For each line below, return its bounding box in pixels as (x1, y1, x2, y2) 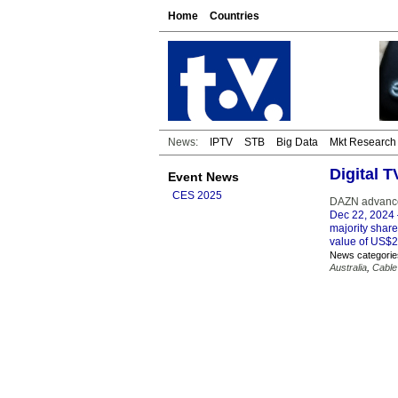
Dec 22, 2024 (330, 209, 394, 221)
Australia (330, 262, 367, 273)
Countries (210, 10, 259, 22)
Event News (168, 170, 239, 184)
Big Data (276, 136, 318, 148)
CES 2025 (172, 189, 222, 202)
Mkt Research (330, 136, 396, 148)
